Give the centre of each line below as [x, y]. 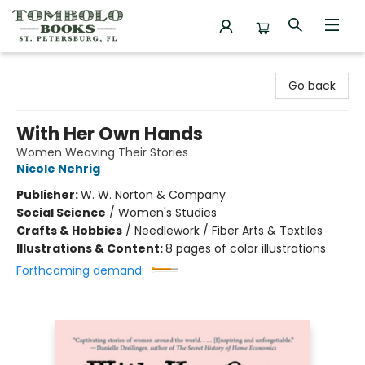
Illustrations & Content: [91, 248]
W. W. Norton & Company [153, 195]
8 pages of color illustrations [246, 248]
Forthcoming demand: [80, 270]
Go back [312, 86]
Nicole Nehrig [58, 169]
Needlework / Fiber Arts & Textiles [229, 231]
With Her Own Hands [110, 134]
